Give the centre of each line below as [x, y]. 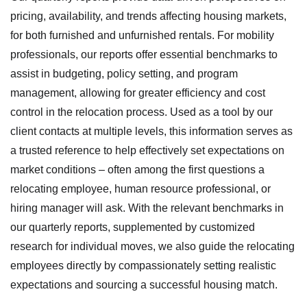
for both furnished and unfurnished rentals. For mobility [142, 35]
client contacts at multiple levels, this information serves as [151, 131]
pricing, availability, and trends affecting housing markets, [148, 16]
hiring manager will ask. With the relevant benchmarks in [147, 208]
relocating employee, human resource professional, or [140, 188]
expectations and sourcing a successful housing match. [144, 284]
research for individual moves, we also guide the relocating [152, 246]
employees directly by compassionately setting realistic [143, 265]
